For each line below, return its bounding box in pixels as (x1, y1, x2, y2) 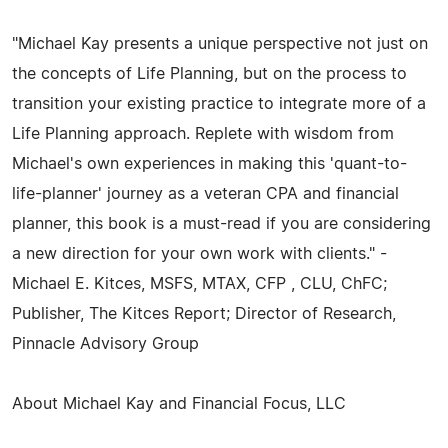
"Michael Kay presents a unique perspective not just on (12, 35, 428, 52)
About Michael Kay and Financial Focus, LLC (12, 395, 346, 412)
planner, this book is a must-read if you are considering (12, 215, 431, 232)
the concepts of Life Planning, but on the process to (12, 65, 407, 82)
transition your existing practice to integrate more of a (12, 95, 426, 112)
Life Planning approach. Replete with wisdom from (12, 125, 394, 142)
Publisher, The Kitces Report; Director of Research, (12, 305, 396, 322)
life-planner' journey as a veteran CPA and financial (12, 185, 399, 202)
